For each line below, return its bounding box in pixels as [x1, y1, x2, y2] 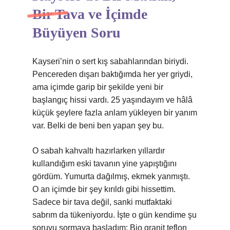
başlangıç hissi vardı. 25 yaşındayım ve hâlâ [32, 95, 193, 104]
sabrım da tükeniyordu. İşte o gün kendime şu [32, 210, 197, 219]
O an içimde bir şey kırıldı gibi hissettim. [32, 185, 176, 194]
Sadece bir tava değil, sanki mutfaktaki [32, 198, 172, 206]
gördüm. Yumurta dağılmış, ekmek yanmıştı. [32, 172, 190, 181]
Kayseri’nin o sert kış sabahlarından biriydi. [32, 57, 188, 66]
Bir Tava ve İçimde [32, 6, 147, 22]
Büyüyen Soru [32, 25, 121, 41]
